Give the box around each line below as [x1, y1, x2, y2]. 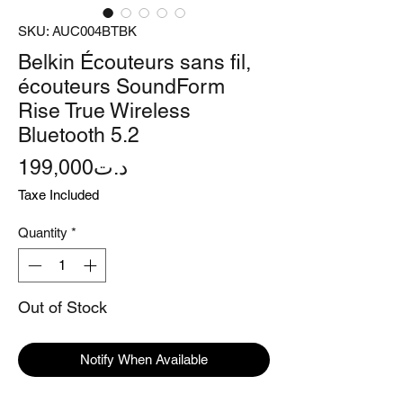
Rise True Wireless [18, 98, 191, 122]
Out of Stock [18, 298, 107, 318]
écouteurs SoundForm [18, 74, 225, 98]
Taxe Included [18, 186, 99, 202]
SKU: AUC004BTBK [18, 22, 137, 39]
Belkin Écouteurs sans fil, [18, 49, 251, 74]
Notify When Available [80, 352, 208, 368]
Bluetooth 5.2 [18, 122, 139, 147]
